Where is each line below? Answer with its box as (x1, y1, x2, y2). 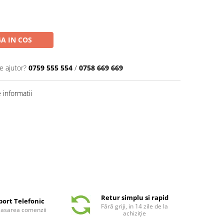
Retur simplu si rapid (100, 192, 168, 202)
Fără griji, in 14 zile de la (101, 201, 168, 210)
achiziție (123, 208, 146, 217)
